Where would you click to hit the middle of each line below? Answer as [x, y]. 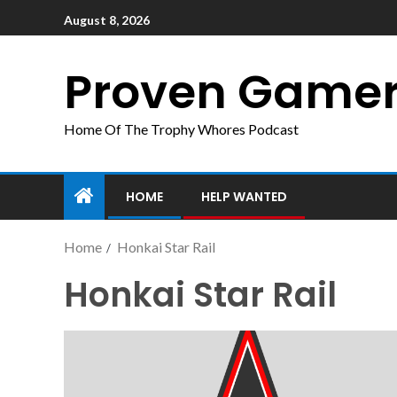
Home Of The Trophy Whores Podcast [181, 129]
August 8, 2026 [107, 19]
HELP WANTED [244, 197]
